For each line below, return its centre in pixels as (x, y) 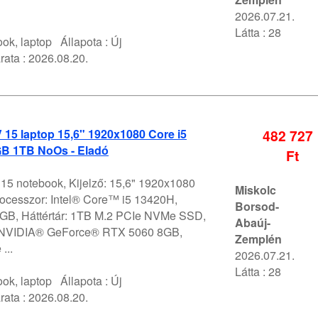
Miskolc (256, 190)
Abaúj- (253, 223)
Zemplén (258, 239)
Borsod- (257, 207)
